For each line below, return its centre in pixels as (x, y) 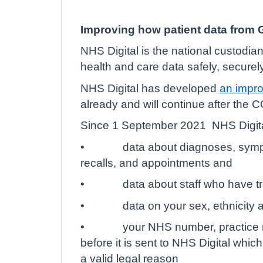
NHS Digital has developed (150, 88)
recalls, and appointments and (156, 163)
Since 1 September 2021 (143, 125)
